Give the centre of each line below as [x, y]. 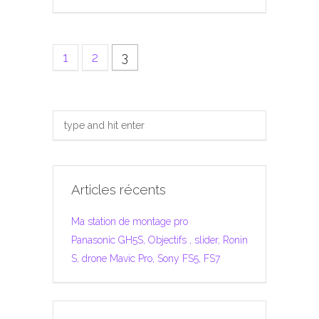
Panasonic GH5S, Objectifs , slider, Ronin [159, 240]
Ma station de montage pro [130, 221]
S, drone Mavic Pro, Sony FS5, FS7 [146, 258]
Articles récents [119, 190]
